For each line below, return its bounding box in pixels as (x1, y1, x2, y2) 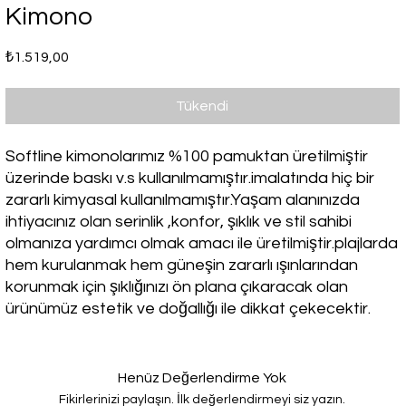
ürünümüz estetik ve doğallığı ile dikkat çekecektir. (5, 300, 372, 317)
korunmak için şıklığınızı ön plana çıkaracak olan (5, 278, 349, 295)
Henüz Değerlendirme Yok (118, 371, 287, 385)
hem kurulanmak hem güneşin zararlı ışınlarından (5, 256, 359, 274)
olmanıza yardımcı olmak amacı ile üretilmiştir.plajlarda (5, 235, 399, 252)
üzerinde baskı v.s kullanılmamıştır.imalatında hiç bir (5, 169, 375, 187)
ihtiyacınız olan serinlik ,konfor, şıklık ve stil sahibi (5, 213, 353, 230)
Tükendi (176, 99, 229, 113)
